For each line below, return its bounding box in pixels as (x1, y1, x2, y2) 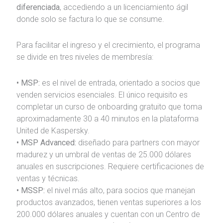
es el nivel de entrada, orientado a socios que (39, 78, 200, 88)
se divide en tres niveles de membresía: (16, 52, 153, 62)
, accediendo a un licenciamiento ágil (59, 2, 188, 12)
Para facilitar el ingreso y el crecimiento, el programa (16, 40, 200, 50)
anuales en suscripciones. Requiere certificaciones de (16, 162, 204, 172)
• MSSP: (16, 186, 45, 196)
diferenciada (16, 2, 60, 12)
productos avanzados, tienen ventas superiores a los (16, 198, 201, 208)
